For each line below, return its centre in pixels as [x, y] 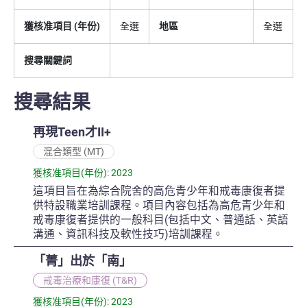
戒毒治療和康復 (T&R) [90, 281]
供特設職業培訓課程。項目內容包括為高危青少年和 [159, 206]
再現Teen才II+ [72, 132]
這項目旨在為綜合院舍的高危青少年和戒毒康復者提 [159, 191]
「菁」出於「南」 [82, 261]
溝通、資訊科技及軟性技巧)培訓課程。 [128, 234]
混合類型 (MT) [74, 152]
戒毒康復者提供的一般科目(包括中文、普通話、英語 [161, 220]
